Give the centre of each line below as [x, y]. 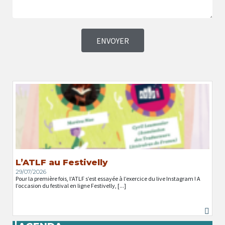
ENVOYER [113, 40]
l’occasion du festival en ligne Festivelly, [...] [71, 185]
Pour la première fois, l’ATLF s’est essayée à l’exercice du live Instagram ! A [108, 178]
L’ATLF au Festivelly [62, 162]
